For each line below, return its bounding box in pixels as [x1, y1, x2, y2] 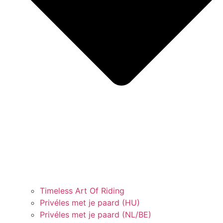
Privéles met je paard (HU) [40, 197, 140, 208]
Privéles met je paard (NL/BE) [40, 209, 151, 220]
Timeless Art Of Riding [40, 185, 124, 196]
